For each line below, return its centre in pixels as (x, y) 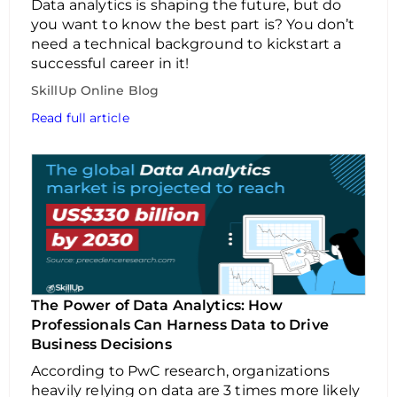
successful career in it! (110, 63)
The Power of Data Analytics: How (157, 305)
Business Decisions (103, 344)
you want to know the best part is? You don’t (193, 24)
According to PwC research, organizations (180, 371)
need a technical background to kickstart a (187, 44)
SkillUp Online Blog (95, 90)
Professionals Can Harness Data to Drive (180, 325)
